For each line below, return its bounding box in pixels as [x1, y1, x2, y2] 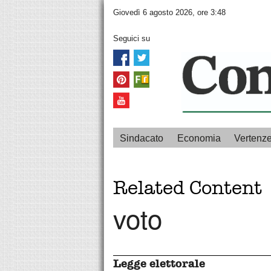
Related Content [113, 177, 262, 200]
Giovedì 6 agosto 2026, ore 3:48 [113, 8, 226, 18]
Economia [177, 133, 221, 144]
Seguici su [113, 34, 150, 44]
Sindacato [120, 133, 164, 144]
